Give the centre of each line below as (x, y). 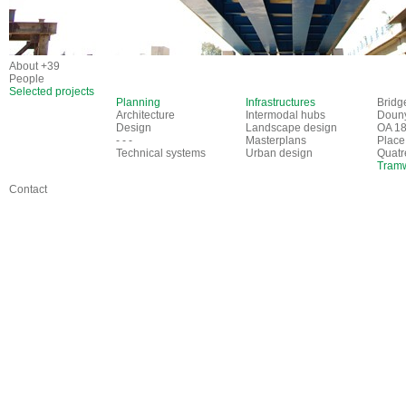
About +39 (34, 66)
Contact (28, 189)
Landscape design (291, 128)
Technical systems (161, 153)
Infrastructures (280, 102)
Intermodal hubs (285, 115)
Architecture (145, 115)
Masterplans (276, 140)
